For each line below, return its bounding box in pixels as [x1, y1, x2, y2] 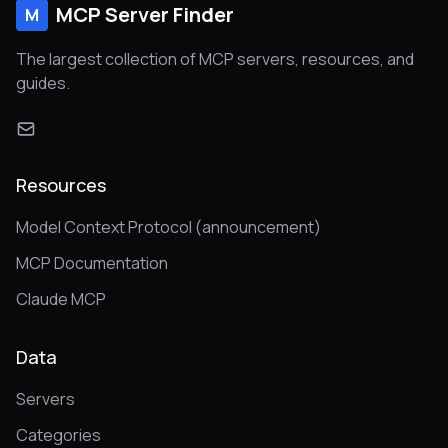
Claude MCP [16, 288, 106, 310]
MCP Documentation [16, 252, 168, 274]
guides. [16, 72, 70, 94]
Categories [16, 424, 101, 446]
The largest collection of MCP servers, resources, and [16, 48, 414, 70]
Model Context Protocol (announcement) [16, 216, 321, 238]
